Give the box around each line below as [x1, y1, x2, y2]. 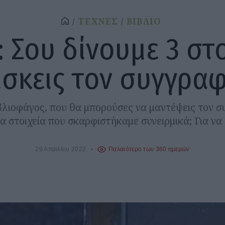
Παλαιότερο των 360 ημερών [108, 146, 190, 153]
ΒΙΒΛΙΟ [126, 16, 162, 28]
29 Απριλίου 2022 [35, 146, 86, 153]
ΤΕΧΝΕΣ [78, 16, 119, 28]
